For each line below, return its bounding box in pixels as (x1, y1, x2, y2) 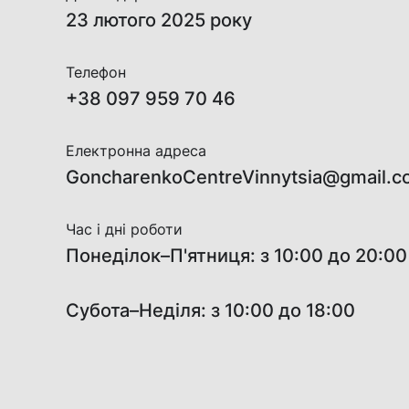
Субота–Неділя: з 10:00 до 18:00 (66, 299, 355, 321)
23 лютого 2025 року (66, 9, 252, 31)
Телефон (66, 63, 126, 81)
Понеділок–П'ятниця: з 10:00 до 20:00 (66, 245, 407, 267)
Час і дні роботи (66, 220, 183, 238)
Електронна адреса (66, 142, 206, 160)
